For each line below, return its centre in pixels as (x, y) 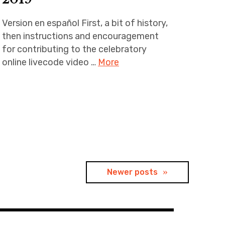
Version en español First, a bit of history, (85, 23)
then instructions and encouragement (80, 36)
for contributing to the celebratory (74, 49)
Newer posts (132, 172)
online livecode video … (50, 62)
